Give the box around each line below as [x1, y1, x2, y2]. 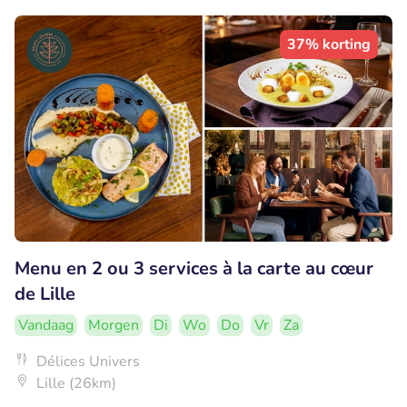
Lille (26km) [36, 373, 116, 394]
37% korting [287, 34, 371, 55]
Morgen [88, 315, 139, 336]
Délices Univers [36, 352, 140, 372]
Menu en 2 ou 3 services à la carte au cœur [15, 256, 373, 282]
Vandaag [18, 315, 74, 336]
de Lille [15, 282, 75, 307]
